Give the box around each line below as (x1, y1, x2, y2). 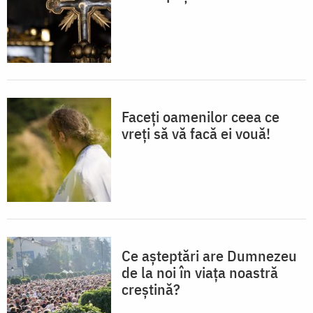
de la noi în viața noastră (122, 261, 278, 282)
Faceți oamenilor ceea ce (122, 105, 279, 126)
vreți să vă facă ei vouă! (122, 122, 270, 143)
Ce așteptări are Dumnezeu (122, 245, 297, 265)
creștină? (122, 278, 180, 299)
